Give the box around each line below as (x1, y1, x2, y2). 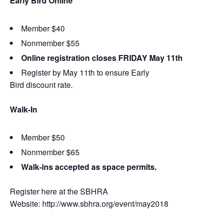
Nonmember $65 (21, 146, 80, 158)
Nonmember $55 (21, 37, 80, 49)
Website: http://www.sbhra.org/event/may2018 (10, 197, 168, 209)
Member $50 (21, 131, 65, 143)
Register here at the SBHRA (10, 185, 108, 197)
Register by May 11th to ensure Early (21, 66, 149, 78)
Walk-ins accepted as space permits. (21, 161, 157, 172)
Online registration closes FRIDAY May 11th (21, 52, 183, 63)
